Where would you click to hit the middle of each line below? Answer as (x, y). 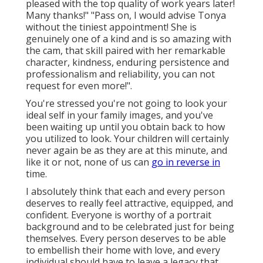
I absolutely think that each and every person (125, 192)
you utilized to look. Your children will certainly (127, 139)
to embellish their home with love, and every (123, 250)
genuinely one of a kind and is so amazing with (129, 39)
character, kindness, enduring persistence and (127, 63)
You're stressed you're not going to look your (127, 104)
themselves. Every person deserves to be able (126, 239)
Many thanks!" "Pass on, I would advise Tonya (126, 16)
